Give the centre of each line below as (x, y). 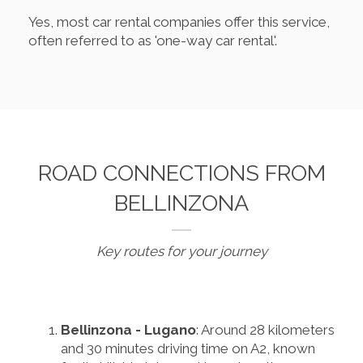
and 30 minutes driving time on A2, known (188, 348)
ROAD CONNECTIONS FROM (181, 173)
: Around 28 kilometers (265, 329)
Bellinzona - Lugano (128, 329)
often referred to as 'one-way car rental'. (153, 40)
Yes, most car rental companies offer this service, (179, 21)
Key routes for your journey (181, 251)
